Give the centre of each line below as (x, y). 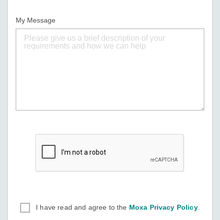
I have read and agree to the (82, 207)
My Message (36, 20)
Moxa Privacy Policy (163, 207)
